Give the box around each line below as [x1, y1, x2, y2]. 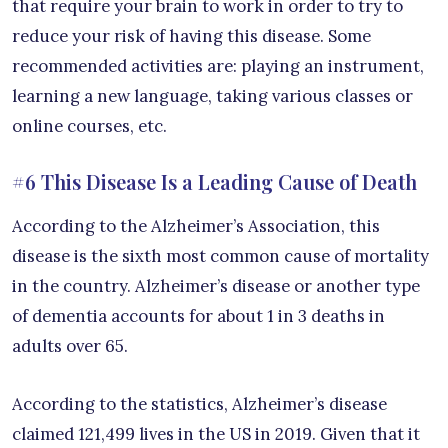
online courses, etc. [12, 114, 171, 137]
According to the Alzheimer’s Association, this [12, 214, 380, 237]
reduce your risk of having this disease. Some [12, 24, 371, 47]
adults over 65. [12, 334, 128, 357]
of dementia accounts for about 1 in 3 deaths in [12, 304, 385, 327]
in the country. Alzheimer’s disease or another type [12, 274, 420, 297]
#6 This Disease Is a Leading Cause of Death [12, 167, 417, 195]
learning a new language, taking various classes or [12, 84, 413, 107]
